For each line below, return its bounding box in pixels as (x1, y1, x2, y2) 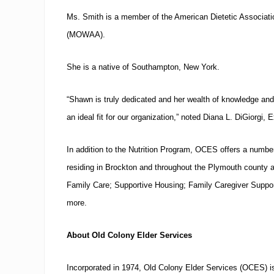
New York (183, 62, 217, 72)
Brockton (105, 163, 137, 172)
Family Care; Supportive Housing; (67, 180, 186, 190)
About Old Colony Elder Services (67, 231, 192, 240)
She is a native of (67, 62, 131, 72)
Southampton (131, 62, 179, 72)
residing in (67, 163, 105, 172)
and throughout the (137, 163, 208, 172)
